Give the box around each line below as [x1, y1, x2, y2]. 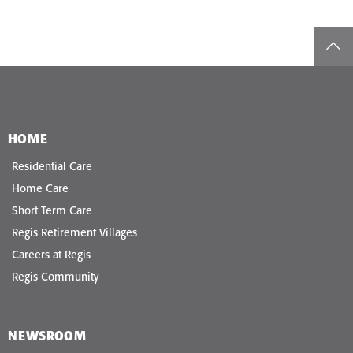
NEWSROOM [8, 328, 87, 344]
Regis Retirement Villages [12, 225, 137, 240]
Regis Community [12, 269, 98, 284]
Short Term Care [12, 203, 92, 218]
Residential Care [12, 159, 92, 174]
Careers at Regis [12, 247, 91, 262]
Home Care [12, 181, 69, 196]
